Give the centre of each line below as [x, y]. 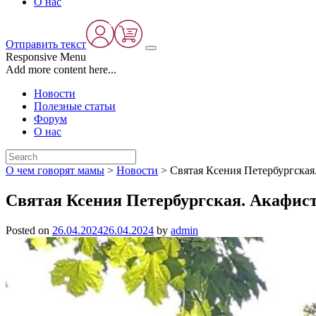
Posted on [29, 230]
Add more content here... [61, 69]
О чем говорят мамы [55, 170]
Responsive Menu [46, 57]
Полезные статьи [75, 106]
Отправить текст [46, 44]
